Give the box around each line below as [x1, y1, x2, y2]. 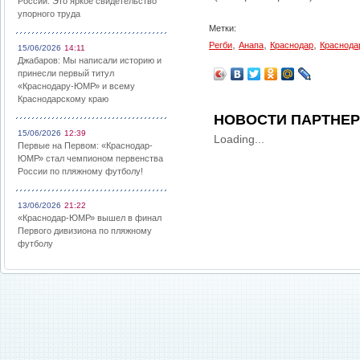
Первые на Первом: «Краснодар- [18, 141, 153, 150]
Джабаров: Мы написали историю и [18, 55, 162, 65]
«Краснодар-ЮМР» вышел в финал [18, 213, 162, 223]
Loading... [214, 133, 264, 145]
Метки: [209, 23, 236, 33]
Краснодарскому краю [18, 94, 108, 104]
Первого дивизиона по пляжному [18, 226, 152, 235]
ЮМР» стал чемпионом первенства [18, 153, 163, 163]
